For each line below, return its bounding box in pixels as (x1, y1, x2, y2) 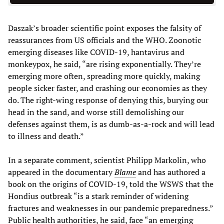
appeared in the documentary (8, 166, 112, 178)
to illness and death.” (8, 130, 84, 142)
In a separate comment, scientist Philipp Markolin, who (8, 154, 206, 166)
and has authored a (136, 166, 205, 178)
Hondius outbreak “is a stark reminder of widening (8, 190, 188, 202)
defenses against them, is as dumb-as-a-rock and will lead (8, 118, 214, 130)
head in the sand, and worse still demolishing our (8, 106, 184, 118)
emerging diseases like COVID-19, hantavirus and (8, 46, 184, 58)
